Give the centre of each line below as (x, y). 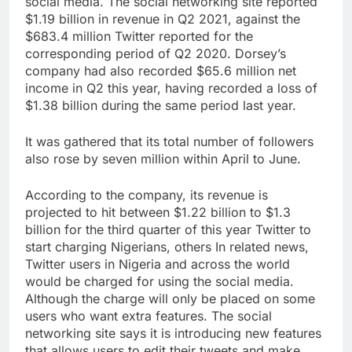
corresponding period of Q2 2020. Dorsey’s (156, 53)
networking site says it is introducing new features (173, 333)
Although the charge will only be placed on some (170, 298)
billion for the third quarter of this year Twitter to (168, 229)
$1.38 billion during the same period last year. (161, 105)
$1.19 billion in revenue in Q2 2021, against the (163, 18)
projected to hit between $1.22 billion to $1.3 (158, 212)
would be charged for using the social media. (159, 281)
